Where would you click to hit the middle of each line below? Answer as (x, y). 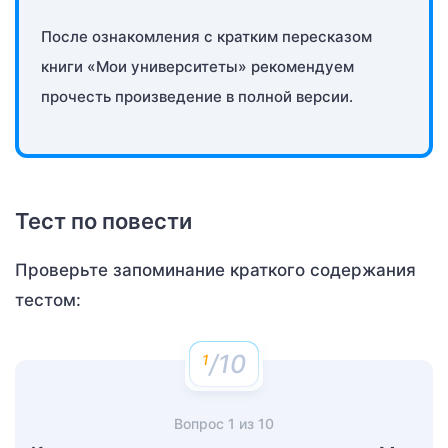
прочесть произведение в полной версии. (197, 96)
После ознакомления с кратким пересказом (206, 36)
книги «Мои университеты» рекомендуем (197, 66)
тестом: (48, 300)
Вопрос (201, 423)
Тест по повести (103, 221)
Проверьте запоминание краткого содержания (215, 270)
